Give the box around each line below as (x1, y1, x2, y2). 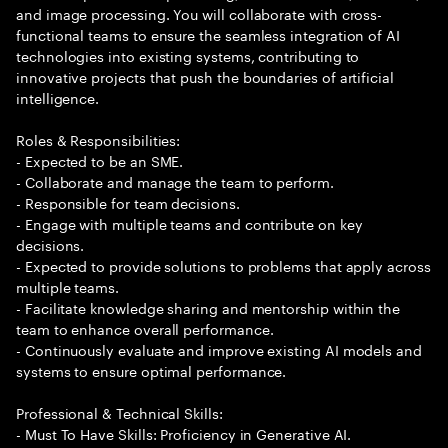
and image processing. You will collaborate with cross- (16, 2, 383, 24)
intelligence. (16, 86, 100, 108)
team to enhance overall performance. (16, 317, 274, 339)
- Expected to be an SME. (16, 149, 184, 171)
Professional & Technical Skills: (16, 401, 223, 423)
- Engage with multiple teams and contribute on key (16, 212, 363, 234)
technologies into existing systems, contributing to (16, 44, 360, 66)
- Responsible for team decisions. (16, 191, 240, 213)
